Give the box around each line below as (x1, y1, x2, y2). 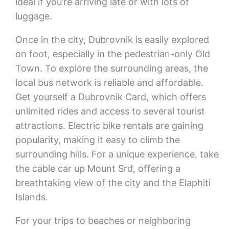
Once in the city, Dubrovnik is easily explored (15, 34, 209, 45)
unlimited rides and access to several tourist (15, 106, 205, 117)
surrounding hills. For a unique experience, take (15, 149, 219, 159)
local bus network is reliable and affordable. (15, 77, 203, 88)
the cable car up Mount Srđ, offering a (15, 163, 180, 174)
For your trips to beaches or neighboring (15, 215, 191, 226)
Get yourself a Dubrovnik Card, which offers (15, 91, 206, 102)
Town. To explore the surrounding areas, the (15, 63, 208, 74)
